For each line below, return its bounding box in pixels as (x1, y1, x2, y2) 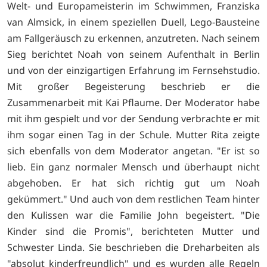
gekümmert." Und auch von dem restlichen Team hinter (7, 193, 260, 206)
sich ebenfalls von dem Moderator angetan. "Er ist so (7, 144, 260, 158)
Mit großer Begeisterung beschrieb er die (7, 80, 260, 94)
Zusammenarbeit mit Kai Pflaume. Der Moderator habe (7, 96, 260, 110)
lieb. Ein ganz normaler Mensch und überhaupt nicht (7, 160, 260, 174)
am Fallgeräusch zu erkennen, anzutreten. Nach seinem (7, 32, 260, 45)
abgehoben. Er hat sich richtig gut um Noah (7, 176, 260, 190)
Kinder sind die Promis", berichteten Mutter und (7, 225, 260, 238)
